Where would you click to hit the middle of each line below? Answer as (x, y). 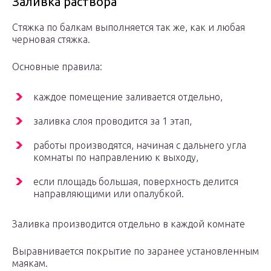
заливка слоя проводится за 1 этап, (113, 121)
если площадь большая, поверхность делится (136, 182)
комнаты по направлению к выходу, (116, 158)
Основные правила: (57, 67)
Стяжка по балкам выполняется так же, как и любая (129, 28)
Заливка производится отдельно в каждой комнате (129, 224)
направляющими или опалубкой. (109, 194)
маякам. (30, 263)
